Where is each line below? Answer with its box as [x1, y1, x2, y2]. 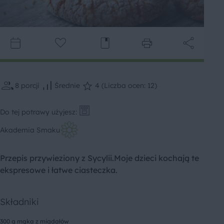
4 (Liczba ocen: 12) [95, 81, 157, 90]
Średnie [54, 81, 80, 90]
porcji [21, 81, 39, 90]
